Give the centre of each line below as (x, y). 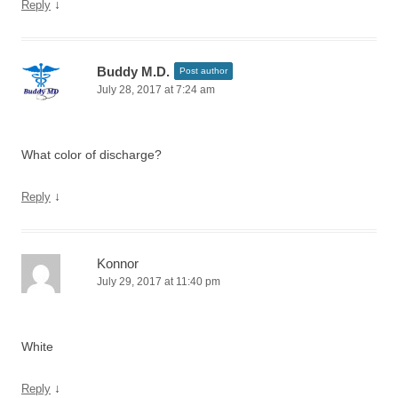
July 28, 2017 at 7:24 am (156, 90)
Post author (203, 71)
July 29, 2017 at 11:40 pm (159, 282)
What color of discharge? (92, 155)
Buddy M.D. (133, 72)
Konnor (118, 263)
